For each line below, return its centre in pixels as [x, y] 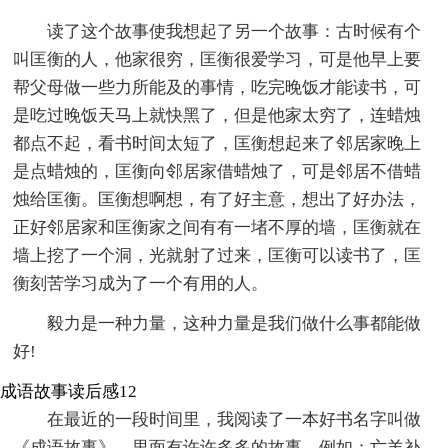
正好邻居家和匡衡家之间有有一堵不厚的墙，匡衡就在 [217, 227]
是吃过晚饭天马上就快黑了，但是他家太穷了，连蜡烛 [217, 115]
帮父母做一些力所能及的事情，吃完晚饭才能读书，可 [217, 87]
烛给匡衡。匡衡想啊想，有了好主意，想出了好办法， [217, 199]
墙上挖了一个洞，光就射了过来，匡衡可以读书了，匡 [217, 255]
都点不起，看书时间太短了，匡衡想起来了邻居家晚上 [217, 143]
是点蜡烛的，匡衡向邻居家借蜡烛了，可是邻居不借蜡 [217, 171]
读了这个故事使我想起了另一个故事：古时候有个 [234, 31]
